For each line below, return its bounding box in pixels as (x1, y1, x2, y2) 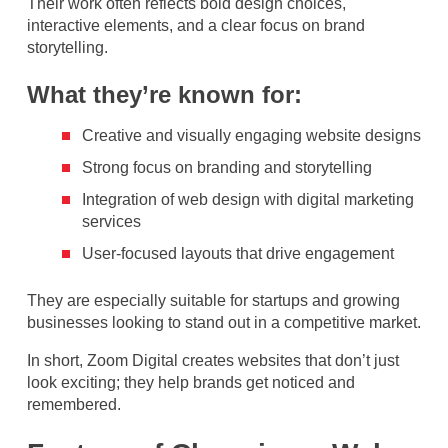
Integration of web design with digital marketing (82, 190, 414, 208)
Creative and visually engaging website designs (82, 126, 421, 144)
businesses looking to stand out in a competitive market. (27, 313, 421, 331)
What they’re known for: (27, 80, 302, 108)
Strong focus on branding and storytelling (82, 158, 372, 176)
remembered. (27, 395, 121, 413)
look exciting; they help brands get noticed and (27, 373, 355, 391)
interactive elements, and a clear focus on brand (27, 16, 365, 34)
